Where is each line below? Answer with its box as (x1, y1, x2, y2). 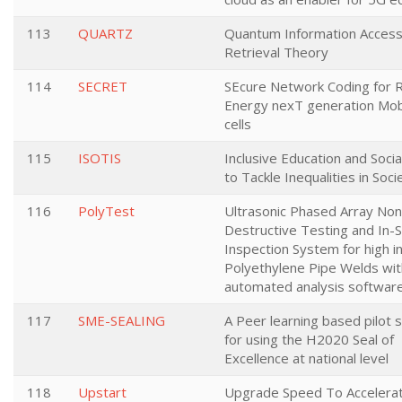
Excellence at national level (224, 349, 389, 367)
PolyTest (78, 202, 135, 220)
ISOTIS (78, 149, 121, 167)
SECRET (78, 77, 127, 95)
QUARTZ (78, 24, 133, 42)
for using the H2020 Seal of (224, 330, 394, 348)
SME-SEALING (78, 311, 165, 329)
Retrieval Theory (224, 43, 328, 61)
